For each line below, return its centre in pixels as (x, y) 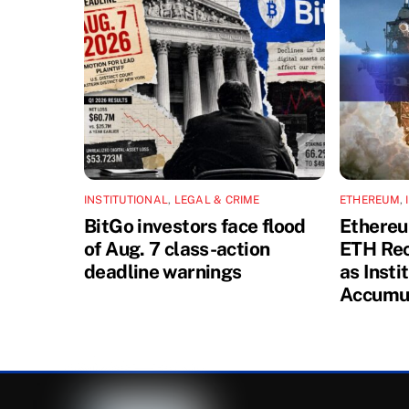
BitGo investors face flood (195, 225)
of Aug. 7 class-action (177, 248)
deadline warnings (163, 271)
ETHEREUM (370, 199)
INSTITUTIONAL (126, 199)
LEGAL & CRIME (217, 199)
